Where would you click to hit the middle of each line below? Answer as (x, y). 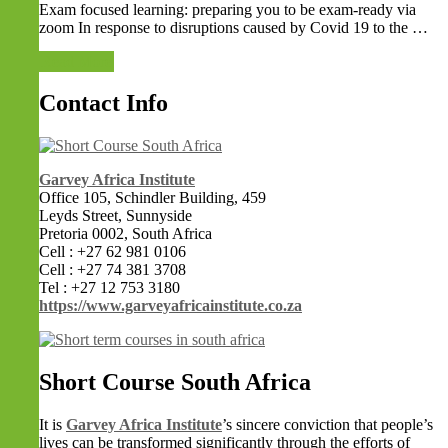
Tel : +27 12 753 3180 (109, 288)
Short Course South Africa (175, 382)
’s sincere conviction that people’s (327, 425)
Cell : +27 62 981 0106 (112, 252)
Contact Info (103, 103)
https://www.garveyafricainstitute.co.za (170, 306)
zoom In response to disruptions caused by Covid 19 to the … (233, 27)
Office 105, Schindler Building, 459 (152, 198)
